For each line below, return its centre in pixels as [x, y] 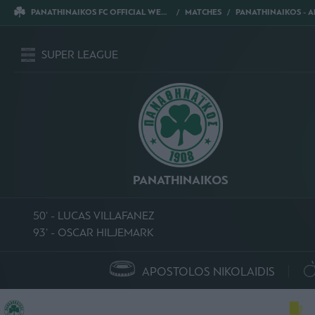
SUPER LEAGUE [80, 54]
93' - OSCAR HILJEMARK [94, 232]
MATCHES [203, 12]
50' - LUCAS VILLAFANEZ [94, 216]
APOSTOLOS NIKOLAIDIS [209, 272]
